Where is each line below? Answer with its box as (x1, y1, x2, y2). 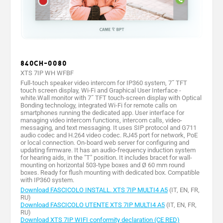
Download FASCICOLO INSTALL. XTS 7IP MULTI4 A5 (20, 186, 168, 194)
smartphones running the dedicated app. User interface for (20, 109, 184, 116)
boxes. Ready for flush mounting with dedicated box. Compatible (20, 168, 200, 176)
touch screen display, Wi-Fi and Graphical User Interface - (20, 86, 181, 94)
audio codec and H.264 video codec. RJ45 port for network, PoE (20, 131, 198, 139)
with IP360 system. (20, 176, 74, 184)
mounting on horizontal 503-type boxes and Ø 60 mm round (20, 161, 185, 169)
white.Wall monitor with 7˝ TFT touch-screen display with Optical (20, 94, 202, 102)
